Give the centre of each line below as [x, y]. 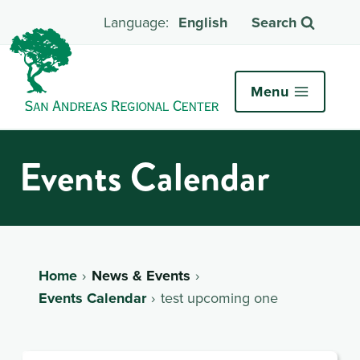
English [203, 23]
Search [274, 23]
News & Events [141, 275]
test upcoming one [219, 297]
